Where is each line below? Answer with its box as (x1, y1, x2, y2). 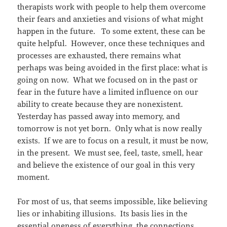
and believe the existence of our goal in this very (17, 159, 195, 170)
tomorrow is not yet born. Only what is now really (17, 123, 202, 133)
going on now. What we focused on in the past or (17, 74, 198, 85)
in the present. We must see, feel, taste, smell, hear (17, 147, 203, 158)
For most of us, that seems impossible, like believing (17, 196, 208, 206)
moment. (17, 171, 50, 182)
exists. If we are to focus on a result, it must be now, (17, 135, 209, 145)
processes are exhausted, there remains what (17, 50, 181, 60)
